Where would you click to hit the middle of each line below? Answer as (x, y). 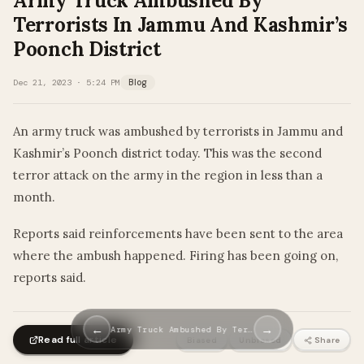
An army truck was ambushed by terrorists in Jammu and (178, 132)
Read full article (78, 340)
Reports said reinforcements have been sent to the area (178, 234)
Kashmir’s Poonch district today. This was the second (167, 154)
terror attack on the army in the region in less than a (168, 175)
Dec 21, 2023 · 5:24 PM (67, 83)
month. (34, 197)
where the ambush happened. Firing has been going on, (175, 256)
